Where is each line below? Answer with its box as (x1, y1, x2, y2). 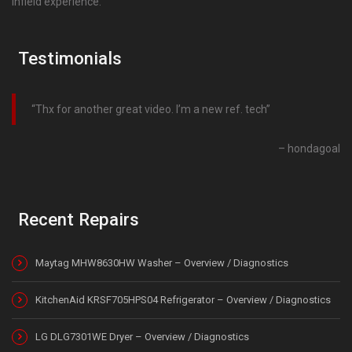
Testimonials (18, 48, 122, 69)
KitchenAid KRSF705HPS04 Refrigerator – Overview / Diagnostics (35, 294, 331, 306)
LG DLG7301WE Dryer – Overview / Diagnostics (35, 331, 249, 343)
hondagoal (288, 142, 340, 156)
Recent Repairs (18, 209, 139, 230)
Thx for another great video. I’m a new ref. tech (35, 103, 266, 116)
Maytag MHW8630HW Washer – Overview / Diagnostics (35, 257, 288, 269)
